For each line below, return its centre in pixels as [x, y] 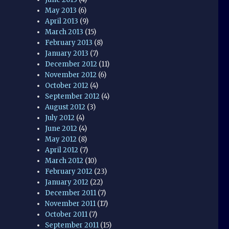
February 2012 [69, 171]
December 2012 [71, 64]
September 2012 [73, 96]
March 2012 [64, 161]
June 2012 [61, 128]
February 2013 [69, 42]
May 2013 [61, 10]
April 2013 [62, 21]
